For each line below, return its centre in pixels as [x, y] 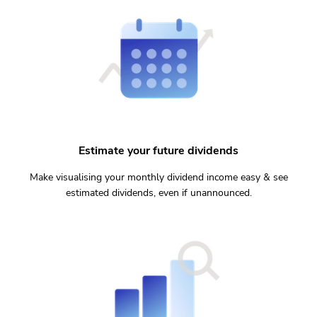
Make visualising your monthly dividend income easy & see [158, 177]
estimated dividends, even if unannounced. [158, 192]
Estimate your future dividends [158, 150]
